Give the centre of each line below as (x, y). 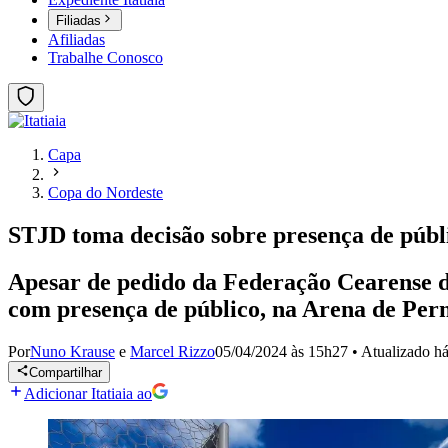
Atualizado (397, 351)
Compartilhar (66, 373)
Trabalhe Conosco (105, 58)
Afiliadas (76, 40)
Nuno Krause (72, 351)
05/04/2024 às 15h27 (281, 351)
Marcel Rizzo (172, 351)
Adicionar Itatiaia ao (88, 394)
